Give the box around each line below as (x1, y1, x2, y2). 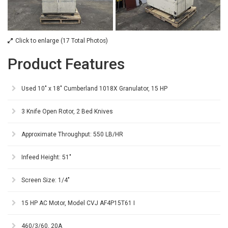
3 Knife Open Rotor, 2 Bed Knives (21, 108, 113, 116)
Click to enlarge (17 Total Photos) (15, 37, 108, 45)
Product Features (8, 55, 125, 73)
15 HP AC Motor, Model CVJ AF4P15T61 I (21, 199, 135, 207)
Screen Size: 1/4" (21, 177, 70, 184)
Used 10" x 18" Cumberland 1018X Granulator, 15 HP (21, 85, 167, 93)
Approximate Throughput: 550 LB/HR (21, 131, 123, 138)
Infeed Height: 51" (21, 154, 71, 161)
